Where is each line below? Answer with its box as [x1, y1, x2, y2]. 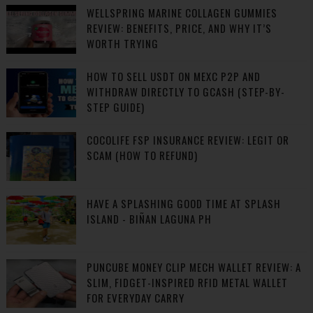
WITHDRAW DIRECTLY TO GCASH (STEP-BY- [86, 84, 285, 99]
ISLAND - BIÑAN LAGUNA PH [86, 211, 212, 226]
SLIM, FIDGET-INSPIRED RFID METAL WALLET [86, 275, 288, 290]
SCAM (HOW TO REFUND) [86, 147, 198, 163]
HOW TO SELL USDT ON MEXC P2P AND [86, 68, 261, 84]
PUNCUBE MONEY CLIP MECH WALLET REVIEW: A [86, 259, 301, 275]
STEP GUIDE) [86, 99, 145, 115]
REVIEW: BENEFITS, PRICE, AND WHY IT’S [86, 20, 272, 36]
